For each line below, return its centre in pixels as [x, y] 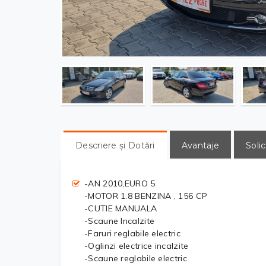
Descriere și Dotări [115, 145]
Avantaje [200, 145]
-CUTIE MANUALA [121, 208]
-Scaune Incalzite [120, 221]
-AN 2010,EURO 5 [120, 183]
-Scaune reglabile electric [136, 258]
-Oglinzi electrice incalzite [137, 246]
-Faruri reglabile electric [132, 233]
